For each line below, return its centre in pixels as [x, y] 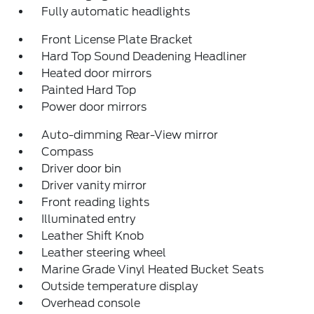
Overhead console [91, 303]
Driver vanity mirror [94, 185]
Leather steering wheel [104, 253]
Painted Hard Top [89, 90]
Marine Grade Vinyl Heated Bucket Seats [153, 269]
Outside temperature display [120, 286]
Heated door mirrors [97, 73]
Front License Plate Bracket [117, 40]
